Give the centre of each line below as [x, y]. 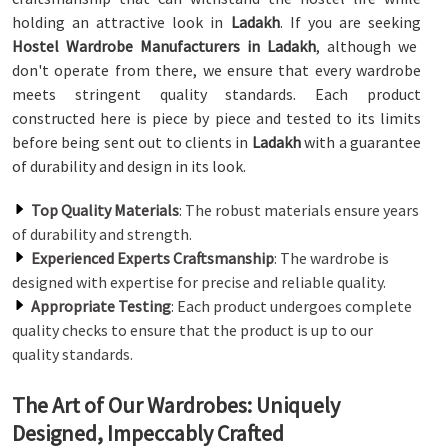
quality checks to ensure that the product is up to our [192, 330]
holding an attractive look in [118, 22]
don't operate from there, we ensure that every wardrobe [216, 70]
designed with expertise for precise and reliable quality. [199, 282]
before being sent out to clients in [130, 142]
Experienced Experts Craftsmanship [152, 258]
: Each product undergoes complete [291, 306]
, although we [366, 46]
